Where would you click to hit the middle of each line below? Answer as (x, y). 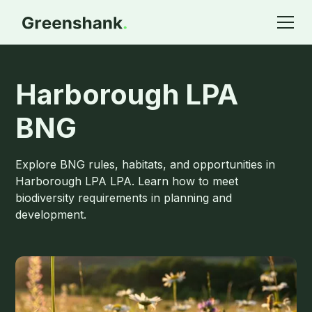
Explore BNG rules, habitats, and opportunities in (146, 164)
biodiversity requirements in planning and (124, 198)
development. (51, 214)
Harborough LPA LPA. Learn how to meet (127, 181)
